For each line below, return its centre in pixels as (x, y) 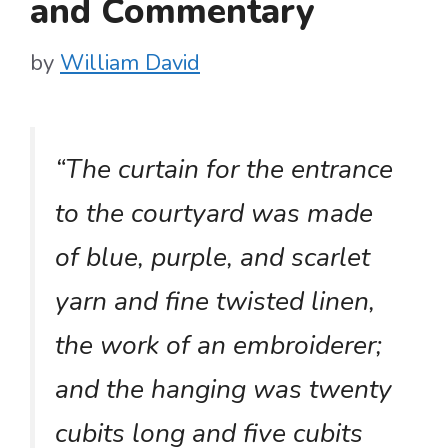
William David (130, 62)
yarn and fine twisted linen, (215, 300)
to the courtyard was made (214, 212)
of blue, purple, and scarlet (212, 256)
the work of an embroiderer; (218, 344)
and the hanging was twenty (223, 388)
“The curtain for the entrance (224, 168)
